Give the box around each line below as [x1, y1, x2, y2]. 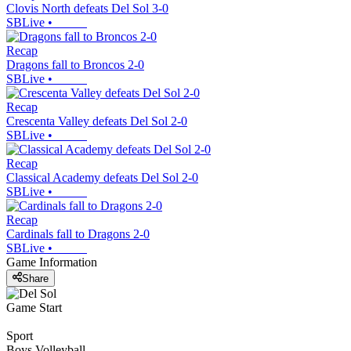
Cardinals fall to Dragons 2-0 [6, 227, 150, 241]
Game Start [6, 300, 62, 314]
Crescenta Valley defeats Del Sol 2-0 [6, 114, 187, 128]
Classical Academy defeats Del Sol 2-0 [6, 171, 198, 185]
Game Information [6, 255, 97, 270]
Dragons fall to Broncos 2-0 [6, 58, 144, 72]
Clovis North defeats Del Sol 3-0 [6, 2, 168, 16]
